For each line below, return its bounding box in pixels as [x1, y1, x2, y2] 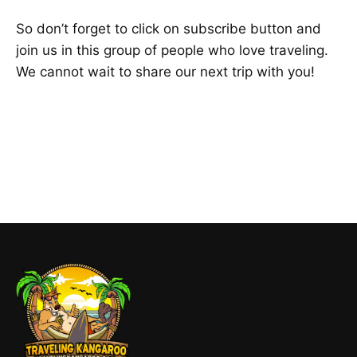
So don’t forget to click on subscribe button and [16, 21, 321, 37]
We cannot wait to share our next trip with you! [16, 64, 315, 80]
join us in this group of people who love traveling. [16, 42, 328, 59]
